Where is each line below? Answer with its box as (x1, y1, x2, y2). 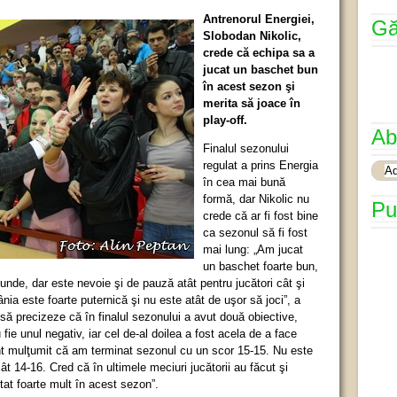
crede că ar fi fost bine (203, 208, 318, 222)
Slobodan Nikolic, (203, 28, 301, 43)
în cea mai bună (203, 175, 285, 189)
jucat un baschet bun (203, 62, 318, 76)
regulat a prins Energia (203, 158, 318, 172)
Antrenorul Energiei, (203, 12, 315, 26)
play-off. (203, 113, 247, 127)
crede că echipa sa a (203, 45, 315, 59)
